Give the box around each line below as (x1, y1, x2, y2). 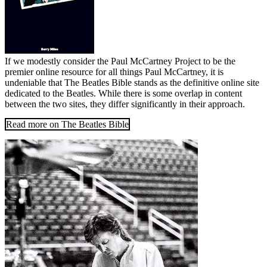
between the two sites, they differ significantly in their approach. (5, 98, 245, 109)
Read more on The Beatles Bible (6, 119, 129, 129)
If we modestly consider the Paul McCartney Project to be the (5, 55, 235, 66)
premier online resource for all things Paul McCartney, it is (5, 66, 223, 77)
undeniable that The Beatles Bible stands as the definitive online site (5, 77, 259, 88)
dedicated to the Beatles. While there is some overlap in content (5, 88, 242, 98)
